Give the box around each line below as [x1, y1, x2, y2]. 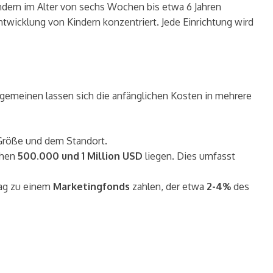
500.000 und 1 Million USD [18, 150, 143, 163]
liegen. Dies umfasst [143, 150, 235, 163]
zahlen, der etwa [130, 180, 207, 193]
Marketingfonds [53, 180, 130, 193]
